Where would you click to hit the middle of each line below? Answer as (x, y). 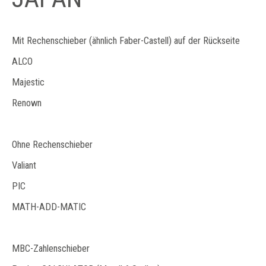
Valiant (24, 165)
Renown (27, 103)
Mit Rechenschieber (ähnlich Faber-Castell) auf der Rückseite (126, 41)
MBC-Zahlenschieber (51, 248)
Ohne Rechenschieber (52, 145)
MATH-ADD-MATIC (49, 207)
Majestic (28, 82)
